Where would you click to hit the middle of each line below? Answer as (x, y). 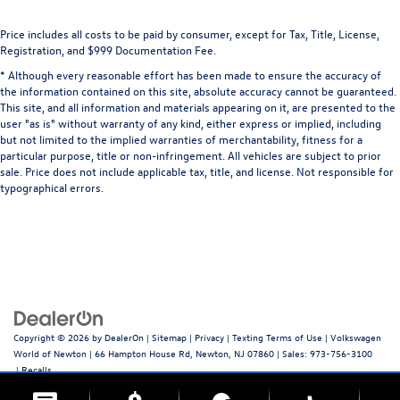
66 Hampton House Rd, (142, 354)
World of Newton (50, 354)
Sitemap (169, 337)
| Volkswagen (352, 337)
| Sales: (292, 354)
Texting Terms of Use (277, 337)
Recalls (37, 370)
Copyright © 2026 (53, 337)
